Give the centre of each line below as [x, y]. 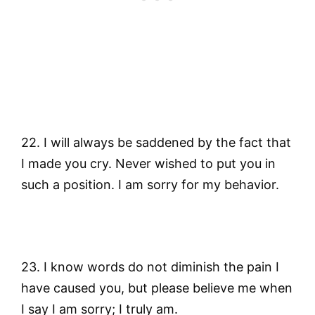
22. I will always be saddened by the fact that [156, 142]
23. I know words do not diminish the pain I [150, 267]
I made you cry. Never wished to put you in [148, 163]
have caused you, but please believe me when [157, 288]
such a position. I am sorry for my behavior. [150, 184]
